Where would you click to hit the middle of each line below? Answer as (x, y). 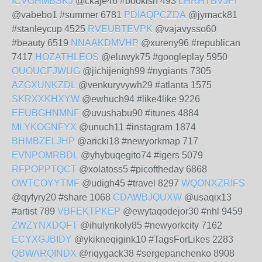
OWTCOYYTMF (46, 183)
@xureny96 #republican (189, 43)
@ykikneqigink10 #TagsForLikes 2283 (153, 239)
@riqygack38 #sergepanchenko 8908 (156, 254)
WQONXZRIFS (213, 183)
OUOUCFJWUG (46, 71)
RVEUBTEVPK (120, 29)
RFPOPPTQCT (44, 169)
